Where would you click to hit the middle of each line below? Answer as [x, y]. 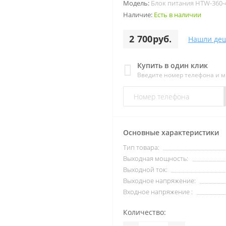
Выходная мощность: [156, 158]
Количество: [145, 212]
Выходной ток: [145, 169]
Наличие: [138, 15]
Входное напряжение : [158, 192]
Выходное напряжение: [159, 181]
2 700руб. [151, 39]
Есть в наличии [178, 15]
